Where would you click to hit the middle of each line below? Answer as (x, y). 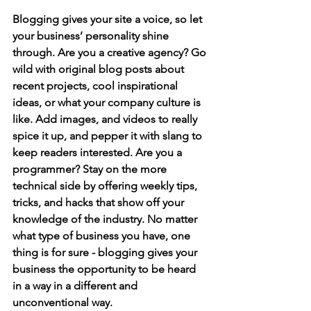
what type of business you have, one (103, 235)
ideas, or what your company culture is (108, 102)
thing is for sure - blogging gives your (106, 252)
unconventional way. (65, 302)
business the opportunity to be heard (106, 269)
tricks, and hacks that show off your (100, 202)
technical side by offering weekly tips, (106, 185)
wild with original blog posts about (100, 69)
